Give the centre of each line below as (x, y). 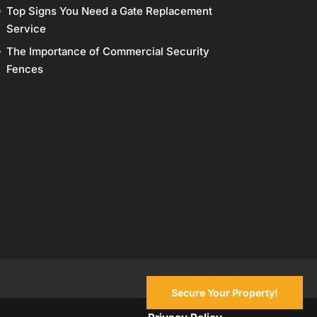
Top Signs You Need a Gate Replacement (109, 11)
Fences (24, 69)
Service (26, 28)
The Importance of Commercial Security (108, 52)
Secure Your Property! (225, 293)
